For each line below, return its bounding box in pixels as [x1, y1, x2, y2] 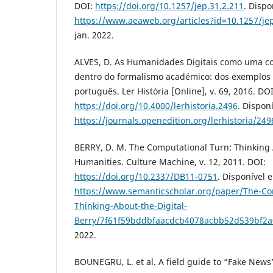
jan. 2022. [74, 29, 114, 41]
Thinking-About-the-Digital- [74, 199, 187, 211]
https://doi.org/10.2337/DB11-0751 [74, 170, 218, 182]
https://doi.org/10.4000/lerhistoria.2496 [74, 99, 238, 112]
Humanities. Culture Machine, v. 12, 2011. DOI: [74, 155, 266, 168]
